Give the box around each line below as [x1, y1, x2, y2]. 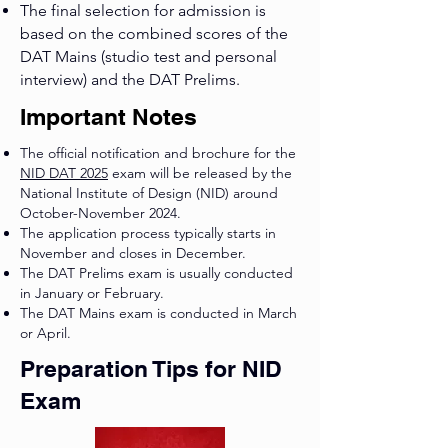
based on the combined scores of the [20, 24, 288, 44]
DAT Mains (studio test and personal [20, 47, 277, 67]
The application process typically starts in [20, 224, 276, 243]
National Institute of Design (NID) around [20, 184, 278, 203]
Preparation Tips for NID [20, 355, 282, 383]
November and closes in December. [20, 244, 246, 263]
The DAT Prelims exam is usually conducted [20, 264, 293, 283]
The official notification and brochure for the [20, 144, 296, 163]
